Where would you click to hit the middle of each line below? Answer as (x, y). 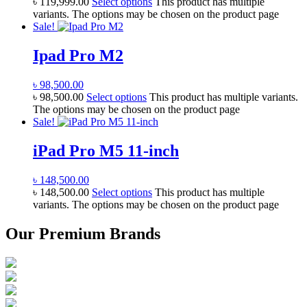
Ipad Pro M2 (78, 56)
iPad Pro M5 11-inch (106, 150)
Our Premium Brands (83, 233)
